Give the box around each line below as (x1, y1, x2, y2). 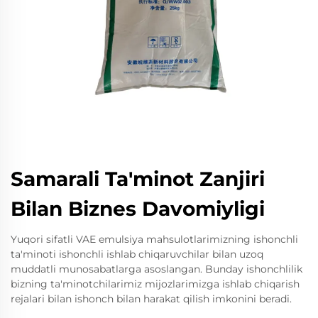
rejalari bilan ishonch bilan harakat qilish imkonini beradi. (11, 292, 292, 306)
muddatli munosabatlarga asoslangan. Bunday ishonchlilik (11, 263, 302, 276)
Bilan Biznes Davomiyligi (11, 197, 265, 221)
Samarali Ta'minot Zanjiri (11, 167, 265, 192)
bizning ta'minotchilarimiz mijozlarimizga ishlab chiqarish (11, 278, 300, 291)
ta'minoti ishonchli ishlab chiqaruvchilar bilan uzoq (11, 248, 263, 261)
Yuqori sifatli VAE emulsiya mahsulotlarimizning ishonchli (11, 233, 298, 246)
